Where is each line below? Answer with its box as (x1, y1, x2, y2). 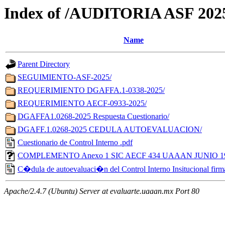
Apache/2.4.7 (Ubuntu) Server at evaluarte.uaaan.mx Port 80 (4, 187, 199, 196)
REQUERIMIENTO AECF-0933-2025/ (18, 99, 147, 108)
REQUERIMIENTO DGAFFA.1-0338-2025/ (18, 86, 165, 95)
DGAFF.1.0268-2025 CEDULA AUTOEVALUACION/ (18, 125, 202, 134)
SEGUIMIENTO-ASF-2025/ (18, 73, 111, 82)
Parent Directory (18, 60, 70, 69)
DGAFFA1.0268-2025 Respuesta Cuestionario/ (18, 112, 169, 121)
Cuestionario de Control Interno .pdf (18, 138, 133, 147)
